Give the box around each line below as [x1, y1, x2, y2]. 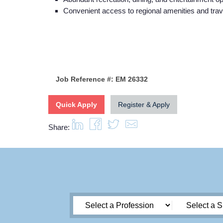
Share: [48, 122, 70, 131]
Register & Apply [118, 100, 170, 109]
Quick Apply [56, 100, 97, 109]
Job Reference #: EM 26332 [56, 75, 148, 83]
